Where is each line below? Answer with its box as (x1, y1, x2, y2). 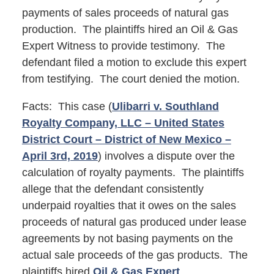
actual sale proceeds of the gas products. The (21, 249, 248, 262)
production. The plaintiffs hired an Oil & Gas (21, 23, 238, 36)
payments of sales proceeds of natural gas (21, 7, 229, 20)
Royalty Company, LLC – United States (21, 117, 224, 130)
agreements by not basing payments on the (21, 232, 233, 245)
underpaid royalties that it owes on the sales (21, 199, 236, 212)
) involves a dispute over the (97, 150, 235, 163)
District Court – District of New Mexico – (21, 133, 231, 146)
